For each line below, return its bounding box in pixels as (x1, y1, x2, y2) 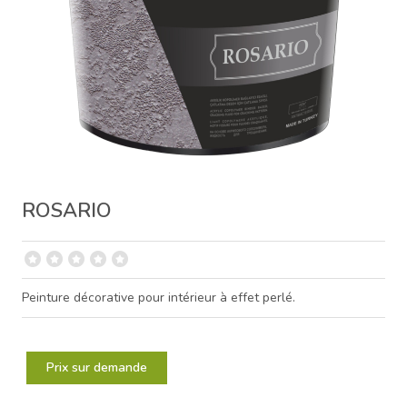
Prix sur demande (46, 358, 147, 376)
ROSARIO (22, 196, 112, 224)
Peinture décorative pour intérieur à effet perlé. (22, 288, 295, 306)
